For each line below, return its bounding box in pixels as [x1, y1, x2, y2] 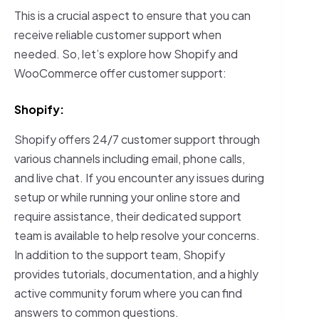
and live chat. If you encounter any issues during [14, 169, 264, 185]
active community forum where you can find [14, 285, 242, 300]
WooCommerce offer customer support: [14, 66, 226, 81]
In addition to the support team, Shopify [14, 246, 225, 262]
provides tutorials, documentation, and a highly [14, 266, 258, 281]
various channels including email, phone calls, [14, 150, 245, 166]
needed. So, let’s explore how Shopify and [14, 46, 238, 62]
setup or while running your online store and [14, 189, 240, 204]
